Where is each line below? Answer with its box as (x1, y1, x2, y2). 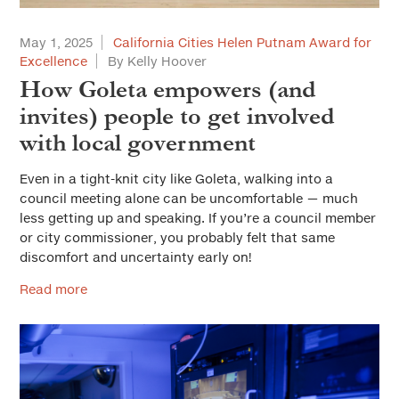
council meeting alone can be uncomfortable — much (20, 191, 358, 206)
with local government (20, 129, 256, 157)
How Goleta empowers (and (20, 76, 315, 103)
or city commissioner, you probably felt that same (20, 230, 335, 245)
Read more (20, 281, 87, 297)
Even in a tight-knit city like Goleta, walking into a (20, 171, 333, 186)
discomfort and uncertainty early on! (20, 249, 252, 265)
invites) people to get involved (20, 102, 334, 130)
